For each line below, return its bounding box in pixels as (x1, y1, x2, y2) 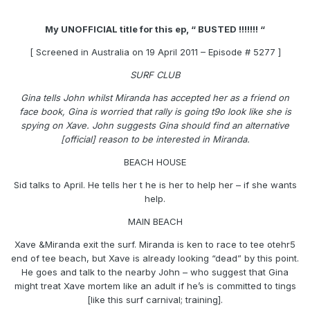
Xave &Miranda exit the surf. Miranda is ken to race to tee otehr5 (15, 239, 295, 250)
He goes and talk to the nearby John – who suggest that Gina (21, 266, 289, 278)
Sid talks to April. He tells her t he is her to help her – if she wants (13, 179, 297, 191)
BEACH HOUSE (124, 156, 186, 168)
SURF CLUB (129, 69, 181, 81)
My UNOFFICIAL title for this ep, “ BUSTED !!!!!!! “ (45, 24, 265, 35)
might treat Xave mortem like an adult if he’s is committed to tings (14, 280, 296, 292)
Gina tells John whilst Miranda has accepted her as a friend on (21, 92, 289, 104)
